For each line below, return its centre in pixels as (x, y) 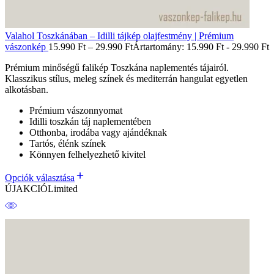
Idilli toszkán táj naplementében (90, 121)
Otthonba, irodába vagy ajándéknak (98, 132)
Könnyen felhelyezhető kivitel (87, 154)
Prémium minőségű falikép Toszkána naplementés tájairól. (117, 67)
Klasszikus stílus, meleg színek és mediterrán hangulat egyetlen (126, 78)
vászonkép (27, 46)
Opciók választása (40, 177)
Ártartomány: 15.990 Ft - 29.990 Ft (201, 46)
